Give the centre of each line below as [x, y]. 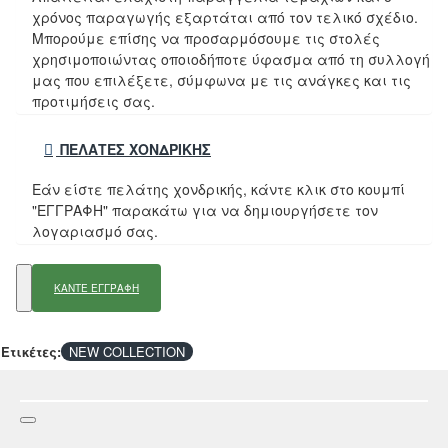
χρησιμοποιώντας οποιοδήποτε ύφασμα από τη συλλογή [231, 58]
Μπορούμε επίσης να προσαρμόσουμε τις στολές [206, 37]
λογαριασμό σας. [95, 230]
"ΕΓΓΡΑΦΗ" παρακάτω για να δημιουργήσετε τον [205, 209]
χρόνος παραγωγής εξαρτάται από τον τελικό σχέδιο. [225, 16]
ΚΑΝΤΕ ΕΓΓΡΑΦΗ [96, 287]
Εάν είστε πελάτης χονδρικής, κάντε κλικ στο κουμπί [218, 188]
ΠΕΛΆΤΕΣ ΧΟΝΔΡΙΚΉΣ [133, 148]
